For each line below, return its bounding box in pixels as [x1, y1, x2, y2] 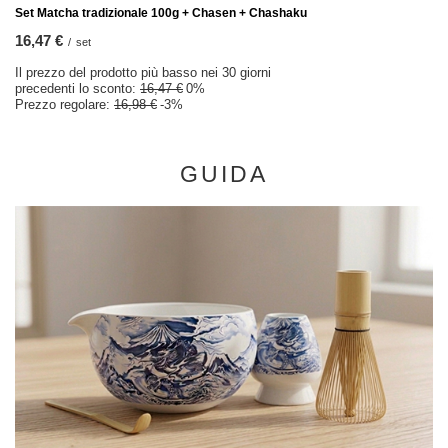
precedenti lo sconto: [15, 81, 140, 96]
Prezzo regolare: [15, 97, 114, 112]
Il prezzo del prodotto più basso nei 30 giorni [15, 65, 271, 80]
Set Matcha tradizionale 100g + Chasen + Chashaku [15, 6, 307, 20]
